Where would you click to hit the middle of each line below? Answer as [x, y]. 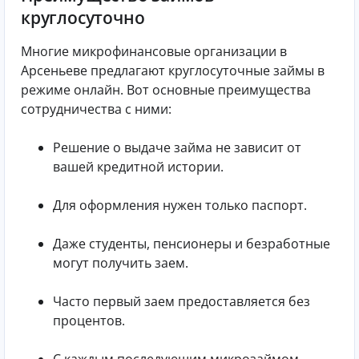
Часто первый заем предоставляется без [182, 302]
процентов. [89, 321]
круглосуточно [83, 17]
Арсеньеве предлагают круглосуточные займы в [173, 71]
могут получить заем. [121, 263]
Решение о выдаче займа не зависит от [177, 148]
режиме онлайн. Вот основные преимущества [166, 90]
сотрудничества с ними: [96, 109]
